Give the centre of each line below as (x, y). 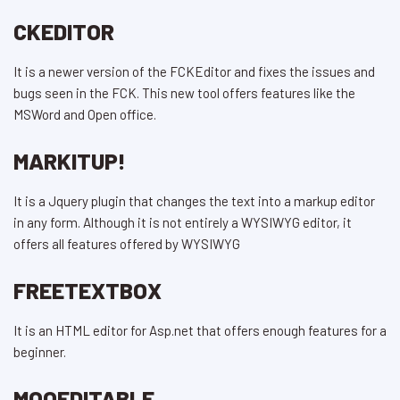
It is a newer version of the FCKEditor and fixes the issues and (194, 72)
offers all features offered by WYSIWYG (127, 244)
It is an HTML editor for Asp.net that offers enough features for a (200, 330)
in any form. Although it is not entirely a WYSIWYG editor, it (183, 222)
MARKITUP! (70, 161)
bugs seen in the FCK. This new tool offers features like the (184, 93)
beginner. (40, 351)
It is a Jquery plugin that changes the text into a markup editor (194, 201)
